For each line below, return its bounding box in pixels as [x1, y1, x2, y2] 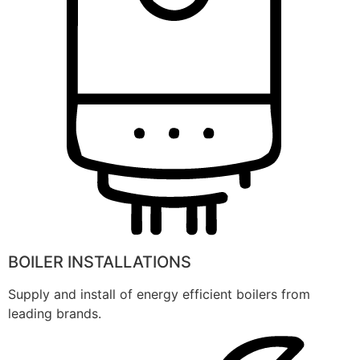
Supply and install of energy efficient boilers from [8, 285, 310, 302]
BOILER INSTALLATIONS [8, 252, 191, 272]
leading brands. [8, 305, 101, 321]
